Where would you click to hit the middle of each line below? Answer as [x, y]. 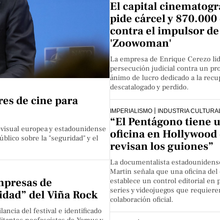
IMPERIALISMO [131, 110]
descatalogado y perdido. [149, 87]
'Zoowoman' [141, 43]
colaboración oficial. [142, 200]
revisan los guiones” [162, 147]
